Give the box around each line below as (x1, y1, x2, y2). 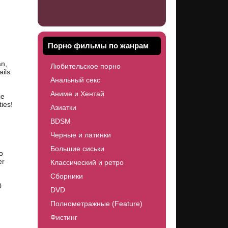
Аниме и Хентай (50, 90, 104, 98)
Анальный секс (50, 76, 100, 84)
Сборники (50, 172, 83, 180)
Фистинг (50, 213, 77, 221)
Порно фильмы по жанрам (47, 41, 149, 50)
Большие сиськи (50, 145, 104, 153)
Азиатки (50, 103, 76, 111)
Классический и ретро (50, 158, 124, 166)
